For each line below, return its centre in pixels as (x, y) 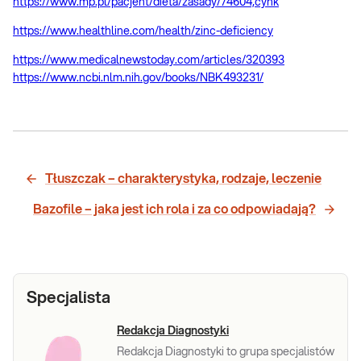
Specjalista (68, 299)
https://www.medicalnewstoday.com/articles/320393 (149, 61)
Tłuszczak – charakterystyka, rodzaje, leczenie (183, 179)
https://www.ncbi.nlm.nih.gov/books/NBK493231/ (138, 79)
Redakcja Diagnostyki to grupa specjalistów (226, 353)
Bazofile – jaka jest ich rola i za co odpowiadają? (174, 210)
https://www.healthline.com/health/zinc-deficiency (143, 32)
